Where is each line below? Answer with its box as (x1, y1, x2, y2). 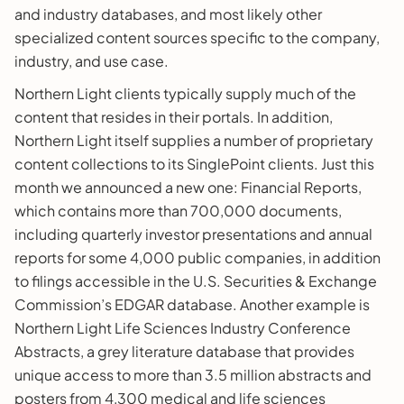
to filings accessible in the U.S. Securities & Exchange (14, 271, 377, 290)
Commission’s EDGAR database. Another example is (14, 294, 370, 314)
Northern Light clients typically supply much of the (14, 83, 356, 103)
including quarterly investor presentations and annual (14, 224, 372, 243)
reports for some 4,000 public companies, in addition (14, 247, 381, 267)
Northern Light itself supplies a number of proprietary (14, 130, 373, 150)
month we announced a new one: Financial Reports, (14, 177, 362, 197)
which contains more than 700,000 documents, (14, 200, 342, 220)
